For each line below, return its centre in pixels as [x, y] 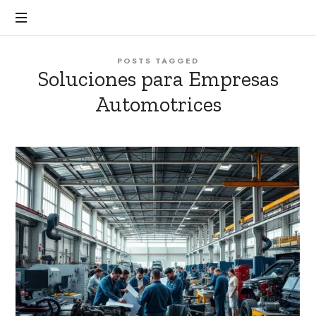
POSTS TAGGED [158, 61]
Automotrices [158, 105]
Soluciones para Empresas [158, 79]
